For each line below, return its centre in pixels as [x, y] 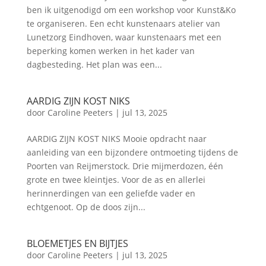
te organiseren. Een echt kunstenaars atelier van [123, 23]
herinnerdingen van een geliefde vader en [111, 193]
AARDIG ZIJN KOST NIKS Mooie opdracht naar [116, 139]
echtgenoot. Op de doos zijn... [86, 207]
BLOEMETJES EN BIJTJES [77, 243]
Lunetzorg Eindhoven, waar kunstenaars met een [124, 37]
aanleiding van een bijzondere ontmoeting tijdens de [132, 152]
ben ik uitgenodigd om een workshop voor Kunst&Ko [131, 10]
